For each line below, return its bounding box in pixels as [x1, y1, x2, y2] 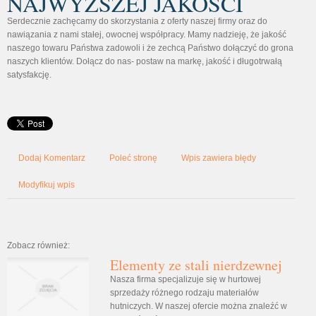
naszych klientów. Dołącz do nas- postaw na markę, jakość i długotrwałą [7, 56, 282, 66]
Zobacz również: [7, 241, 70, 250]
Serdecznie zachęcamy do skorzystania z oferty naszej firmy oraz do [7, 16, 267, 26]
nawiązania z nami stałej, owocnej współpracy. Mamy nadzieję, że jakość [7, 30, 286, 39]
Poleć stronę [109, 153, 157, 163]
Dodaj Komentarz [18, 153, 85, 163]
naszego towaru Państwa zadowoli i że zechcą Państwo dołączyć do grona [7, 43, 293, 53]
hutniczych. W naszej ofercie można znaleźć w [109, 301, 287, 311]
